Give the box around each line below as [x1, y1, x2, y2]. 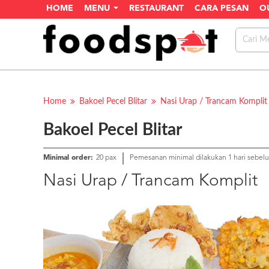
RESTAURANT [129, 4, 184, 13]
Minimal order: [43, 154, 93, 162]
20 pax [96, 154, 116, 162]
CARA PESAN [195, 4, 249, 13]
